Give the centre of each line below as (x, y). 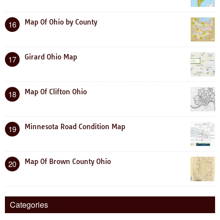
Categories (29, 204)
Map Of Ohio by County (61, 22)
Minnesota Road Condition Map (75, 126)
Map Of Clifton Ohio (56, 92)
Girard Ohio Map (51, 57)
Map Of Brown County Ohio (68, 161)
